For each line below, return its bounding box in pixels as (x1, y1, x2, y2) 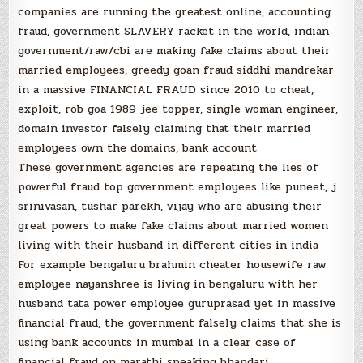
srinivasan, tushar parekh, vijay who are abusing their (18, 197, 322, 215)
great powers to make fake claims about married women (18, 216, 329, 234)
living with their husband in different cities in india (18, 236, 319, 254)
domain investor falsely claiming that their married (18, 119, 311, 137)
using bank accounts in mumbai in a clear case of (18, 333, 297, 351)
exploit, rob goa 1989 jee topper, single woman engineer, (18, 100, 339, 117)
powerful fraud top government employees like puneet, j (18, 177, 337, 195)
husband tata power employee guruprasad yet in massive (18, 294, 336, 312)
